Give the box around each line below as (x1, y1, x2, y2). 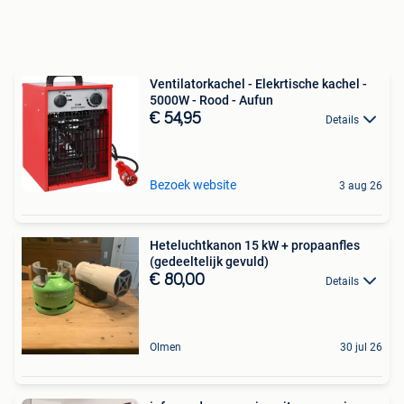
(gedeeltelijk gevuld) (150, 253, 269, 269)
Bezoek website (150, 177, 236, 192)
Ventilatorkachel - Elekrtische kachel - (150, 76, 367, 91)
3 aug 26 (339, 179, 382, 192)
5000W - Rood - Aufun (150, 92, 273, 107)
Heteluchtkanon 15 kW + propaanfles (150, 237, 360, 252)
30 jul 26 (340, 340, 382, 353)
